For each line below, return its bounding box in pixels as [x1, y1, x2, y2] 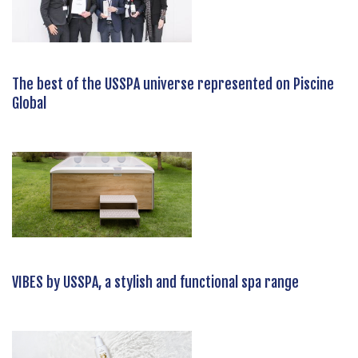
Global [12, 93, 46, 112]
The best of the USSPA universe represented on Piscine [12, 74, 334, 93]
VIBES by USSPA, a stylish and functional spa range [12, 272, 299, 291]
